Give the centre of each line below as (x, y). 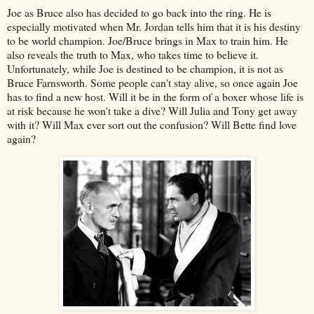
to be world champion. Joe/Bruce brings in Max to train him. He (148, 40)
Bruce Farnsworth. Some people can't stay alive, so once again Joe (152, 82)
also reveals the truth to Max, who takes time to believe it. (133, 54)
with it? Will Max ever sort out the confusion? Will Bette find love (152, 124)
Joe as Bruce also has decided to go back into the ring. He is (139, 12)
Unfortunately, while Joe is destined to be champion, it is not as (145, 68)
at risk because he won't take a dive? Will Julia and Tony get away (152, 110)
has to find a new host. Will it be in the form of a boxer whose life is (155, 96)
